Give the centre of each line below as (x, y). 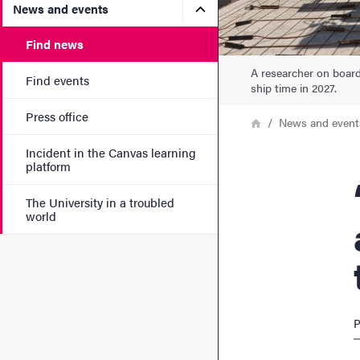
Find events (57, 80)
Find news (55, 44)
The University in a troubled (100, 202)
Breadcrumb (253, 121)
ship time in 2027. (294, 87)
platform (48, 166)
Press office (57, 116)
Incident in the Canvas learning (111, 152)
